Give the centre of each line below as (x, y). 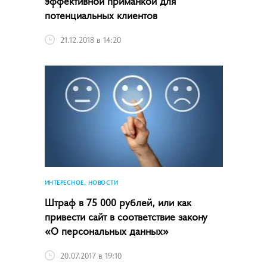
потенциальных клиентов (101, 15)
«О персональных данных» (106, 230)
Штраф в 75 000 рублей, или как (118, 201)
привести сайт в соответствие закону (126, 216)
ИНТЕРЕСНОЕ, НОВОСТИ (81, 182)
